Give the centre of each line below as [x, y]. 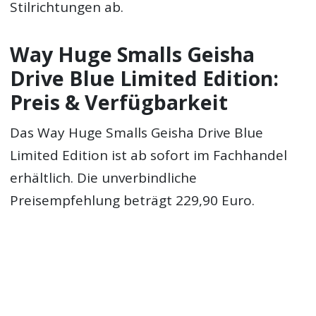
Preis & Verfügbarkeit [119, 103]
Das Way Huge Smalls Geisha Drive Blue [137, 132]
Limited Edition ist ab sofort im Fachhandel [149, 155]
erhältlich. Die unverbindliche [104, 177]
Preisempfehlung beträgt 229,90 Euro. [133, 200]
